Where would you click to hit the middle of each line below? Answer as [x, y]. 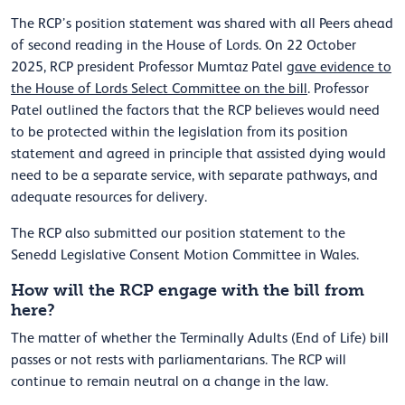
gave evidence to [339, 67]
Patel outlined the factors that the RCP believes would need [195, 111]
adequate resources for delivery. [109, 198]
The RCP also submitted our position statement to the [178, 234]
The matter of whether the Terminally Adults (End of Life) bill [200, 339]
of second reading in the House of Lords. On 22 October [184, 46]
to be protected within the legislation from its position [179, 132]
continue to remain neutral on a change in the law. [170, 382]
